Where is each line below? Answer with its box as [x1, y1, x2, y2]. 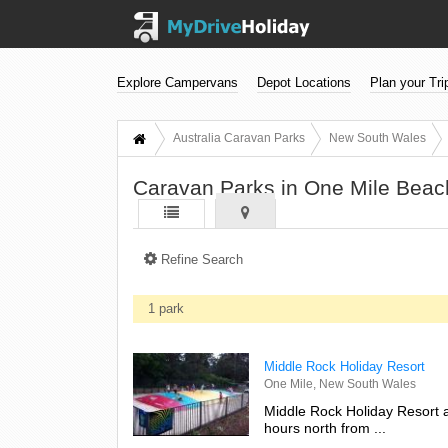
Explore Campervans [117, 75, 238, 90]
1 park [148, 300, 184, 316]
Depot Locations [257, 75, 351, 90]
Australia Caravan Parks [173, 131, 305, 145]
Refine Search [156, 251, 243, 267]
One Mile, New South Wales [263, 376, 416, 391]
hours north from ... [263, 419, 386, 436]
